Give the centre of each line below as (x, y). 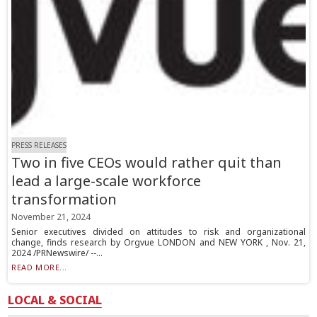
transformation (64, 200)
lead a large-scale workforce (106, 181)
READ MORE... (39, 267)
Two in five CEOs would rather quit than (147, 163)
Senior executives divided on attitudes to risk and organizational (158, 232)
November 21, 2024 (51, 217)
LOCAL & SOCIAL (55, 300)
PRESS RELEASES (39, 145)
